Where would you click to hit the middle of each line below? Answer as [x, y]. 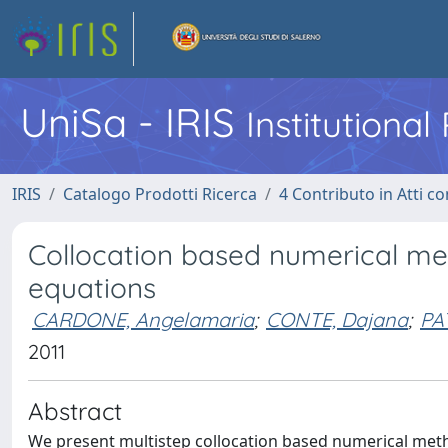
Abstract [75, 411]
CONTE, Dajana [337, 319]
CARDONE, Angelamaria [143, 319]
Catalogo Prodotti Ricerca [160, 194]
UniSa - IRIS [133, 122]
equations [92, 287]
